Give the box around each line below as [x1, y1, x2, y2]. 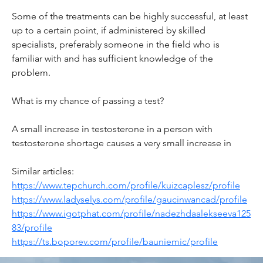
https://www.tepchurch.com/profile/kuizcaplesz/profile [12, 179, 240, 191]
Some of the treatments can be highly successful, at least [12, 10, 250, 22]
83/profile [12, 221, 52, 233]
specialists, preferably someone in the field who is [12, 38, 222, 50]
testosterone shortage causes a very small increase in [12, 137, 231, 149]
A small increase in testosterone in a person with [12, 123, 215, 134]
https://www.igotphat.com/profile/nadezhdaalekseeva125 [12, 207, 251, 219]
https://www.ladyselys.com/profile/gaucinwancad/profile [12, 193, 247, 205]
